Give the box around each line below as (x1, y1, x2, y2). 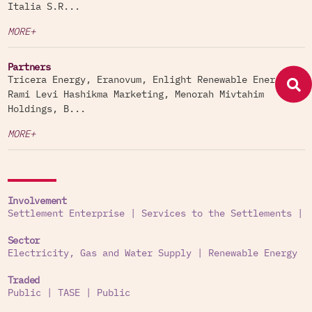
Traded (7, 276, 40, 286)
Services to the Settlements (141, 209, 292, 219)
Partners (7, 63, 51, 72)
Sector (7, 236, 40, 246)
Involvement (7, 196, 67, 206)
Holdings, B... (7, 104, 86, 114)
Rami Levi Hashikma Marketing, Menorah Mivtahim (7, 90, 264, 100)
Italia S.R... (7, 2, 80, 12)
